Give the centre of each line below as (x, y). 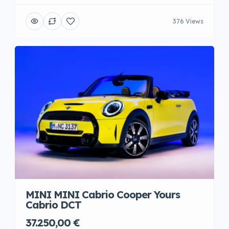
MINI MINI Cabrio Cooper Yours (103, 194)
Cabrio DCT (53, 205)
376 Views (188, 21)
